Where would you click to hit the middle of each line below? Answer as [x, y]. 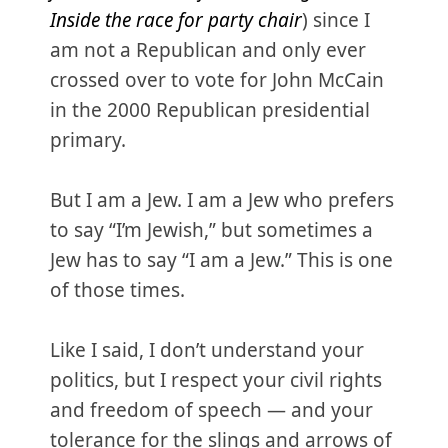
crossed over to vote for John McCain [217, 80]
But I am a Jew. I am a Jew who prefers [222, 200]
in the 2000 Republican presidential [210, 110]
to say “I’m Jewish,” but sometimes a [211, 230]
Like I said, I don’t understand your [207, 350]
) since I [336, 20]
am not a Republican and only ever [208, 50]
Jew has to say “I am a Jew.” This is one [221, 260]
